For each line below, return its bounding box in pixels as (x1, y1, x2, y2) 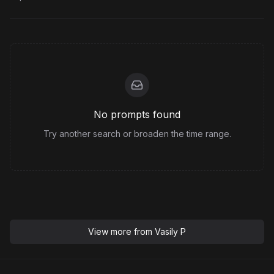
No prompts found (94, 108, 180, 120)
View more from (88, 226, 155, 237)
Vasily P (155, 226, 186, 237)
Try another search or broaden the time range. (43, 128, 231, 139)
